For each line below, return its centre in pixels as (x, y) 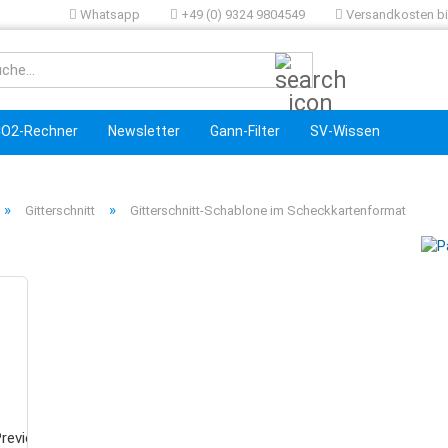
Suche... (336, 61)
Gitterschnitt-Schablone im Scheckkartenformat (268, 210)
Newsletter (144, 131)
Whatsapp (108, 14)
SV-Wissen (345, 131)
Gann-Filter (245, 131)
